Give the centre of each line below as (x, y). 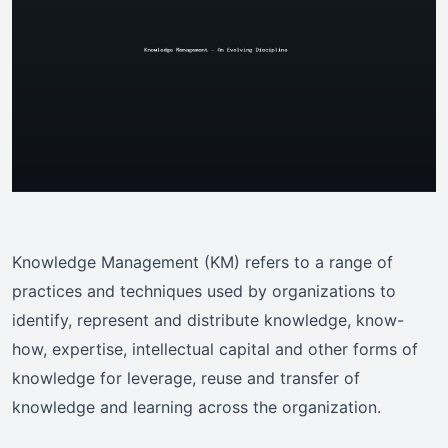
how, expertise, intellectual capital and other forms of (215, 349)
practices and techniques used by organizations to (204, 291)
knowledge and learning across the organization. (196, 407)
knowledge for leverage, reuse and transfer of (186, 378)
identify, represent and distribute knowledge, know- (208, 320)
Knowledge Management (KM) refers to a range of (202, 262)
